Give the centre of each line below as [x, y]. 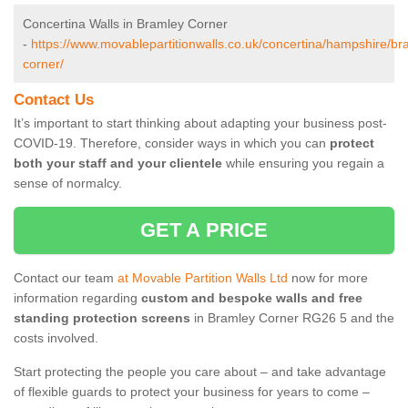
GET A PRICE [204, 230]
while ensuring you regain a [303, 163]
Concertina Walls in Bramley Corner [125, 24]
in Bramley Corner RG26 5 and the [292, 318]
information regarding [77, 298]
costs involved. [56, 338]
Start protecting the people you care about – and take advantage [200, 372]
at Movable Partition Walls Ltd [203, 278]
